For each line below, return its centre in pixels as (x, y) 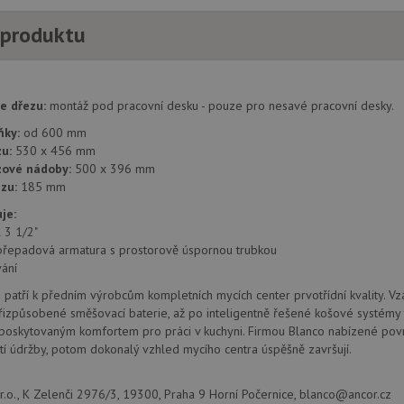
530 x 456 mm (54, 151)
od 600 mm (53, 133)
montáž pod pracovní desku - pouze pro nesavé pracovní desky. (222, 106)
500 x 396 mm (113, 169)
